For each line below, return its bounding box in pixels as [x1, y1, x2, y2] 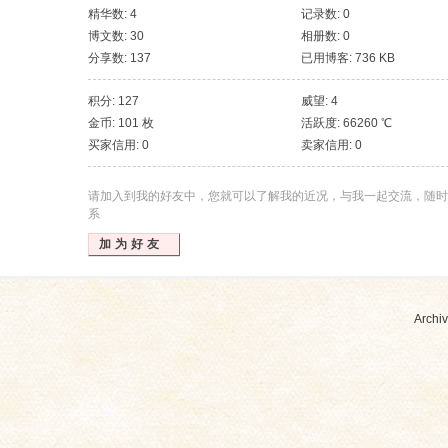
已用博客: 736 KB [301, 51, 395, 65]
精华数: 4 [88, 7, 137, 21]
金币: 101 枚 [88, 116, 154, 130]
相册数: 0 [301, 29, 350, 43]
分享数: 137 [88, 51, 151, 65]
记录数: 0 [301, 7, 350, 21]
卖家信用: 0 [301, 138, 362, 152]
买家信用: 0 [88, 138, 149, 152]
